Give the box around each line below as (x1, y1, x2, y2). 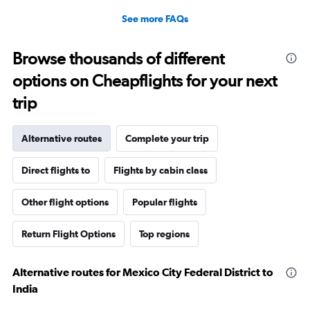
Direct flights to (21, 165, 90, 176)
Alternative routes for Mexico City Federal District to (12, 266, 273, 279)
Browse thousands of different (12, 48, 224, 69)
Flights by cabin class (113, 165, 208, 176)
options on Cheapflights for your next (12, 71, 277, 91)
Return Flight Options (21, 228, 116, 240)
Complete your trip (125, 133, 209, 145)
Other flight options (21, 197, 109, 208)
